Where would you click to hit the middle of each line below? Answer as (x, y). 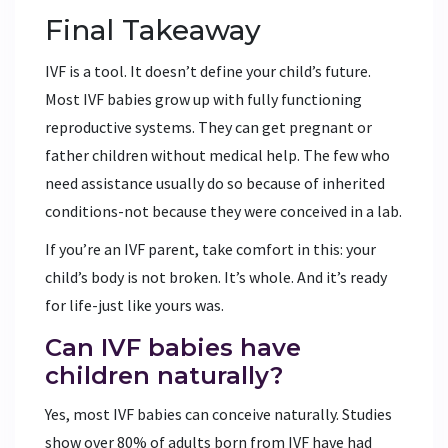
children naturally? (164, 375)
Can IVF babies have (173, 347)
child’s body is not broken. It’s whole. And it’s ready (216, 276)
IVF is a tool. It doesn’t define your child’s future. (208, 70)
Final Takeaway (153, 29)
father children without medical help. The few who (217, 154)
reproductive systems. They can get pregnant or (208, 126)
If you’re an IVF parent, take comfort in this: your (210, 248)
